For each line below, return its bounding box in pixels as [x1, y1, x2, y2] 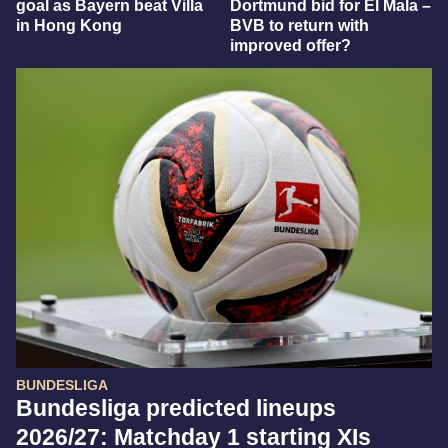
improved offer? [230, 37, 351, 54]
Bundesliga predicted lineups [16, 395, 336, 421]
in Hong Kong [16, 17, 122, 34]
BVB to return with [230, 17, 369, 34]
